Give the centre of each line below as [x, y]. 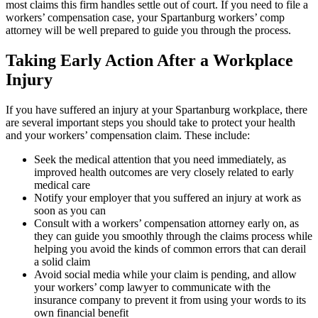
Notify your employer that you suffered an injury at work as [168, 197]
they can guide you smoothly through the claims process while [173, 236]
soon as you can [70, 210]
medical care [62, 185]
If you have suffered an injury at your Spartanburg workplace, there [157, 109]
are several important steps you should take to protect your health [150, 122]
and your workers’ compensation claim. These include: [128, 135]
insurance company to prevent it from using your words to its [170, 300]
